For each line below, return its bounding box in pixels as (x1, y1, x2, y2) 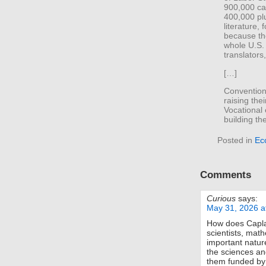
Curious (207, 194, 236, 204)
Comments (200, 169, 251, 181)
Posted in (217, 135, 255, 145)
